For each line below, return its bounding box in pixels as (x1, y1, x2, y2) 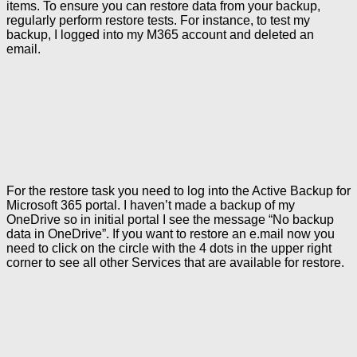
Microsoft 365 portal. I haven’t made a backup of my (6, 198, 295, 213)
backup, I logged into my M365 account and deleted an (6, 27, 314, 41)
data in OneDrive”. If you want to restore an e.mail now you (6, 227, 335, 241)
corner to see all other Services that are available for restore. (6, 256, 344, 270)
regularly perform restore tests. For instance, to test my (6, 13, 310, 27)
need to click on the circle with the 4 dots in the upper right (6, 241, 331, 256)
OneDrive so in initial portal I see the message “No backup (6, 213, 334, 227)
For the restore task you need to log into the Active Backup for (6, 184, 351, 198)
